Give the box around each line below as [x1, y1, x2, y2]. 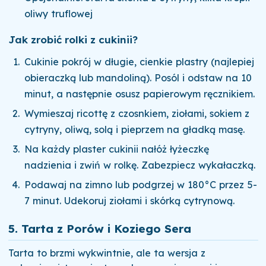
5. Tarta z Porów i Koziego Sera [8, 221, 191, 236]
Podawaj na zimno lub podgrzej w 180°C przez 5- [24, 179, 258, 191]
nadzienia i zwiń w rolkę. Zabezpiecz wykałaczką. [24, 159, 256, 172]
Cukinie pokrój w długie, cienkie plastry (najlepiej [24, 55, 255, 68]
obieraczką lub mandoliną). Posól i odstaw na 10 [24, 71, 252, 84]
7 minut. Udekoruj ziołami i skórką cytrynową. [24, 195, 235, 207]
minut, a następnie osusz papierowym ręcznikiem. [24, 87, 255, 100]
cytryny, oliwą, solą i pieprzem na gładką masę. [24, 123, 245, 135]
